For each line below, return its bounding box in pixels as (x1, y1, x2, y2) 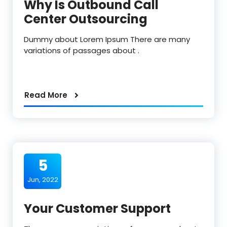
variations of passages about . (24, 45, 139, 56)
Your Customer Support (24, 200, 171, 217)
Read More (24, 90, 67, 101)
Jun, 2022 (27, 175, 58, 185)
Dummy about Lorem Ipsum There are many (24, 34, 190, 45)
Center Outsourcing (24, 11, 147, 28)
